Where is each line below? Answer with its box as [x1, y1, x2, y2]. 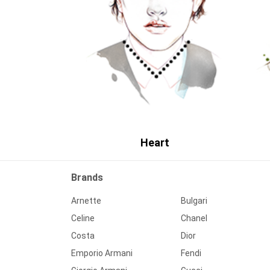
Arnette [71, 196, 101, 206]
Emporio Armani [71, 248, 133, 259]
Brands [71, 172, 103, 184]
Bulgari [181, 196, 207, 206]
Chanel [181, 213, 207, 224]
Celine [71, 213, 95, 224]
